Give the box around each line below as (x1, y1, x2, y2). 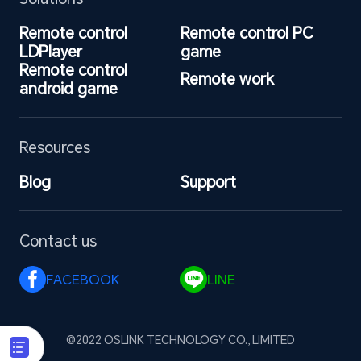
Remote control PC (180, 22, 313, 43)
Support (180, 171, 236, 192)
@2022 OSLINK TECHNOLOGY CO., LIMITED (66, 332, 295, 348)
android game (19, 77, 118, 98)
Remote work (180, 68, 274, 89)
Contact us (19, 230, 97, 251)
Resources (19, 136, 90, 157)
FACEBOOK (46, 270, 123, 289)
